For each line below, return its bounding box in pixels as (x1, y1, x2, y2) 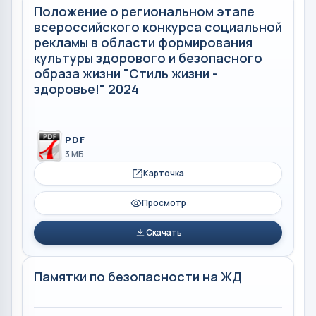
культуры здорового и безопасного (34, 49, 262, 66)
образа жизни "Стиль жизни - (34, 64, 217, 82)
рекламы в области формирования (34, 33, 253, 51)
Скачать (145, 226, 182, 238)
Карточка (143, 167, 184, 179)
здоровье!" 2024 (34, 80, 139, 97)
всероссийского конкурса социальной (34, 18, 282, 35)
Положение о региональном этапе (34, 2, 255, 20)
